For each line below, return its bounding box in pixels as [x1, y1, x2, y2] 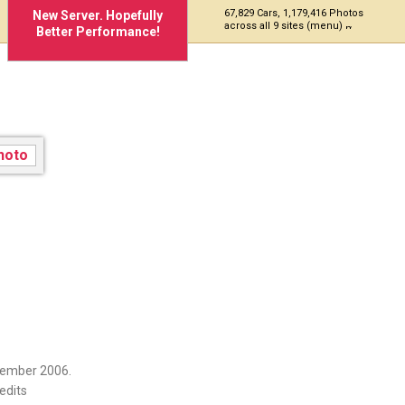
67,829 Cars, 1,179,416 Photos [224, 7, 363, 19]
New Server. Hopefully [33, 8, 163, 23]
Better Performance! [35, 24, 160, 39]
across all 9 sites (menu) [224, 20, 345, 32]
